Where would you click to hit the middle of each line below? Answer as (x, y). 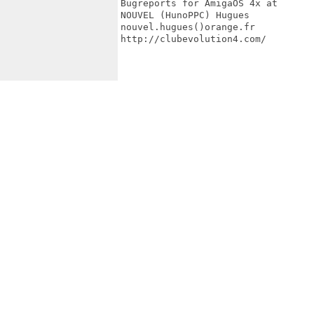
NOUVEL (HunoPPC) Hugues (185, 15)
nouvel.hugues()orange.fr (188, 27)
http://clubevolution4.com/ (193, 39)
